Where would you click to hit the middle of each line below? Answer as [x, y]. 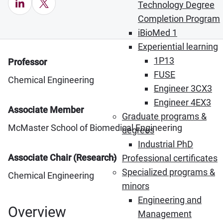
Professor [27, 62]
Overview [37, 212]
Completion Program [179, 19]
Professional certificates [170, 158]
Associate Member [46, 110]
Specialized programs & [168, 172]
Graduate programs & [164, 116]
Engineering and [170, 200]
